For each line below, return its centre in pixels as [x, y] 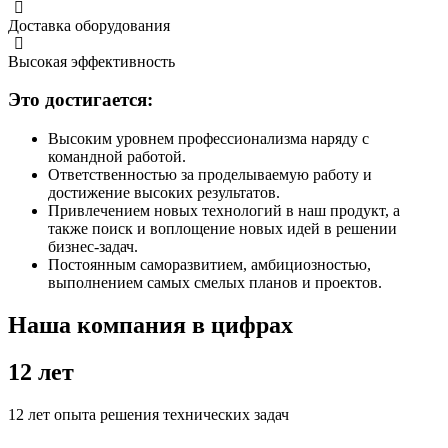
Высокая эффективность [91, 61]
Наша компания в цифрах [150, 324]
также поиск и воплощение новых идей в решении [222, 228]
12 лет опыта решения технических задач [148, 414]
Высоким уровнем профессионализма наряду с [208, 138]
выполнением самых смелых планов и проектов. [215, 282]
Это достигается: [80, 100]
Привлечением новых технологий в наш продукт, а [224, 210]
